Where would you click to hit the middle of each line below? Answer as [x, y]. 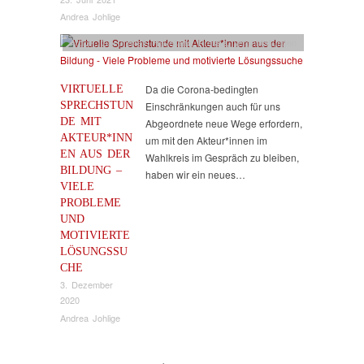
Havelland [173, 43]
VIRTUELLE [92, 89]
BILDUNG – [91, 170]
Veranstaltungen [265, 43]
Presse [213, 43]
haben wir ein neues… [195, 175]
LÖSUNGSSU [94, 251]
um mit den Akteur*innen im [206, 141]
